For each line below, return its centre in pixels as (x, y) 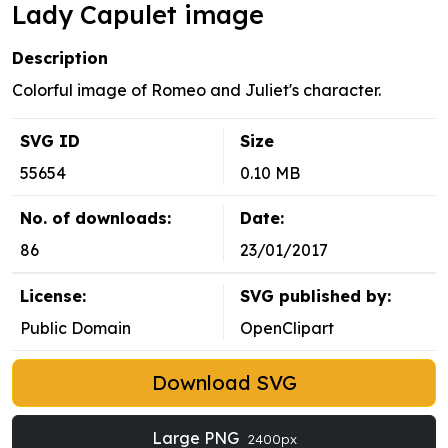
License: (53, 296)
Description (60, 58)
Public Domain (75, 328)
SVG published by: (315, 296)
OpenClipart (287, 328)
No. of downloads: (95, 218)
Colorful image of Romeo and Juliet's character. (196, 90)
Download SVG (224, 383)
